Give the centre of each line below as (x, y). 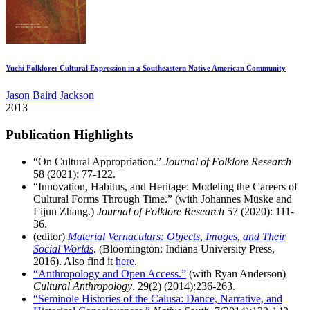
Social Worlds (63, 248)
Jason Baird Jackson (50, 95)
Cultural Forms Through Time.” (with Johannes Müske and (163, 199)
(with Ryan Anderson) (236, 273)
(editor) (51, 236)
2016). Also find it (74, 261)
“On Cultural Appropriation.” (99, 161)
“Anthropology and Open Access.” (110, 273)
